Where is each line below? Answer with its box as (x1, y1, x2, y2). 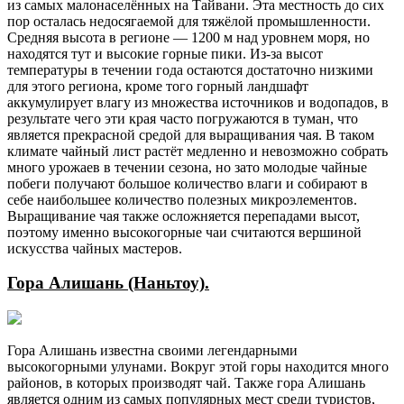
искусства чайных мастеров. (7, 240, 182, 256)
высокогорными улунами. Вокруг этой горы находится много (7, 359, 389, 375)
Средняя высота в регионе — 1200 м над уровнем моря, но (7, 29, 370, 45)
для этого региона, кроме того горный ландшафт (7, 78, 308, 94)
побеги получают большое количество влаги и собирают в (7, 175, 368, 191)
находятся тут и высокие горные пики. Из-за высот (7, 45, 323, 61)
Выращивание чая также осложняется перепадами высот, (7, 207, 360, 224)
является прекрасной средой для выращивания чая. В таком (7, 126, 374, 142)
